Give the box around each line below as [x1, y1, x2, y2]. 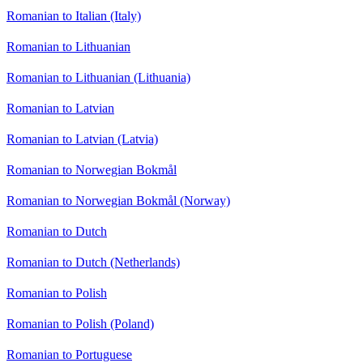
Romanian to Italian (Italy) [6, 9, 141, 23]
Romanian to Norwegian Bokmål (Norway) [6, 194, 230, 208]
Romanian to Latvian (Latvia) [6, 132, 158, 147]
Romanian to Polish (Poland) [6, 317, 154, 331]
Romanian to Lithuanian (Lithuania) [6, 70, 190, 85]
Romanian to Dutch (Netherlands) [6, 255, 180, 270]
